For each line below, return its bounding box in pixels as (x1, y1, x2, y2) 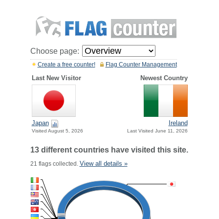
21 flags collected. (30, 160, 80, 167)
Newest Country (140, 74, 188, 82)
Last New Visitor (31, 74, 81, 82)
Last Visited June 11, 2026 (127, 128, 188, 134)
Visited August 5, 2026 (31, 128, 83, 134)
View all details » (79, 160, 128, 167)
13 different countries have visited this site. (30, 146, 188, 154)
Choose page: (30, 47, 79, 55)
